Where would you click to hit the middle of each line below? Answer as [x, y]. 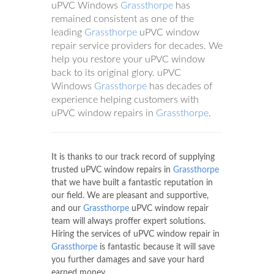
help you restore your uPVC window [128, 59]
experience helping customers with [125, 100]
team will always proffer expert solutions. [128, 221]
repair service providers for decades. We [137, 46]
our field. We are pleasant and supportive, [130, 196]
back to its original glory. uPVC [116, 73]
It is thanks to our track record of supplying [133, 157]
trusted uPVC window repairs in [112, 170]
